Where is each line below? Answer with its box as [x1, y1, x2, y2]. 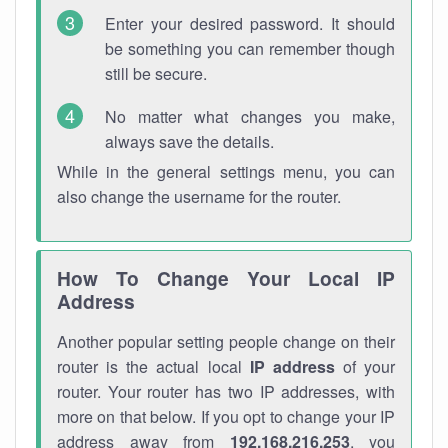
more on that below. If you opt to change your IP [57, 405, 395, 428]
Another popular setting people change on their [57, 330, 395, 353]
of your [334, 355, 395, 378]
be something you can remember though [105, 37, 395, 60]
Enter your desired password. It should [105, 12, 395, 35]
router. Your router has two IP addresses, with [57, 380, 395, 403]
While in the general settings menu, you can [57, 160, 395, 183]
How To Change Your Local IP [57, 264, 395, 292]
